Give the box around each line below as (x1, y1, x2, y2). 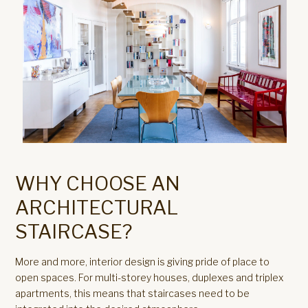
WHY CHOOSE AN (15, 172, 181, 195)
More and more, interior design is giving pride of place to (15, 256, 270, 267)
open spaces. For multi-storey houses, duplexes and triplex (15, 272, 284, 283)
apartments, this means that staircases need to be (15, 287, 250, 299)
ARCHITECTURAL (15, 196, 179, 219)
